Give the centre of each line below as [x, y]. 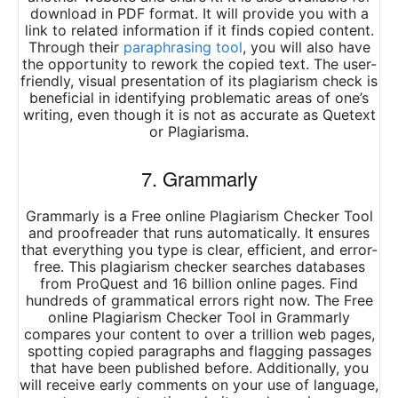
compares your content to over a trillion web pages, [199, 334]
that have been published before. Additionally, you [199, 368]
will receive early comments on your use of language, [199, 385]
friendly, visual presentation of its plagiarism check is [199, 81]
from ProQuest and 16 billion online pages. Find [199, 284]
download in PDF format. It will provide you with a [199, 14]
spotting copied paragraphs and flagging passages [199, 351]
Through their [76, 48]
